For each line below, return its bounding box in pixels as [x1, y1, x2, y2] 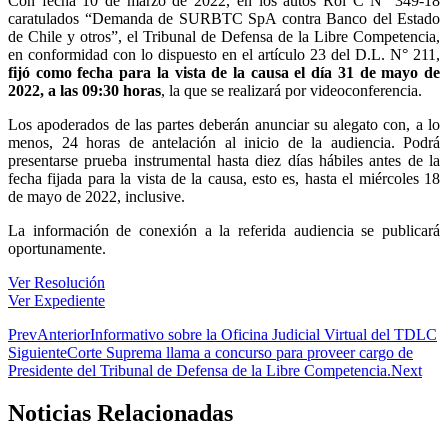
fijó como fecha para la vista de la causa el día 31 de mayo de [8, 64, 440, 82]
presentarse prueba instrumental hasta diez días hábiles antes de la [8, 152, 440, 170]
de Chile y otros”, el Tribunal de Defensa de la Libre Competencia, [8, 28, 440, 46]
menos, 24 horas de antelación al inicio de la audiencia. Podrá [8, 134, 440, 152]
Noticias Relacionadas [8, 400, 233, 427]
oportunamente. [8, 240, 106, 258]
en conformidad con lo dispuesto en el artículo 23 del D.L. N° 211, [8, 46, 440, 64]
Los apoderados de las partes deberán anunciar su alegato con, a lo [8, 116, 440, 134]
